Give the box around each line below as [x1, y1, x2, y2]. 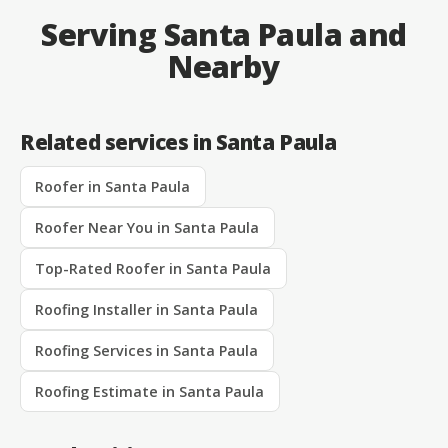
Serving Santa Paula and [41, 13, 407, 55]
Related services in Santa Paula [20, 127, 337, 156]
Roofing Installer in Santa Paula [35, 299, 259, 319]
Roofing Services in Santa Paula [35, 340, 259, 360]
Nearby [168, 45, 280, 87]
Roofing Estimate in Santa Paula [35, 381, 265, 401]
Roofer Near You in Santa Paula [35, 217, 260, 237]
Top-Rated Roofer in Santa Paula [35, 258, 272, 278]
